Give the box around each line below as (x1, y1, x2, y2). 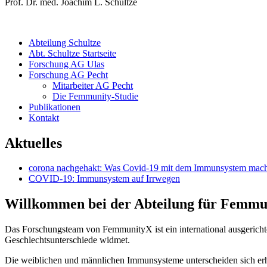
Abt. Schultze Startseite (29, 48, 116, 58)
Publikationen (29, 101, 80, 112)
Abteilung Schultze (29, 37, 101, 48)
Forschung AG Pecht (29, 69, 108, 80)
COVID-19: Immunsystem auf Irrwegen (29, 173, 180, 184)
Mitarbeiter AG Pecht (52, 80, 133, 91)
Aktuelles (5, 135, 62, 151)
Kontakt (29, 112, 59, 123)
